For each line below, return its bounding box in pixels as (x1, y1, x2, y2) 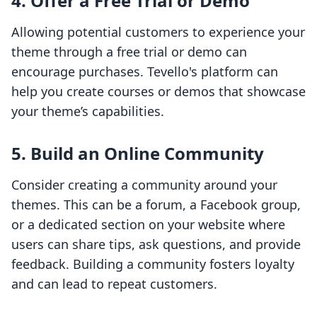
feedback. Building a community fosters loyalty (11, 255, 294, 273)
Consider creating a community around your (11, 176, 277, 194)
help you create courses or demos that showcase (11, 83, 306, 100)
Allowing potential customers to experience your (11, 23, 305, 41)
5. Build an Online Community (11, 142, 264, 166)
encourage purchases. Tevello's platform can (11, 63, 278, 81)
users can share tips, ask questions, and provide (11, 236, 301, 253)
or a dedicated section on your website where (11, 216, 285, 234)
